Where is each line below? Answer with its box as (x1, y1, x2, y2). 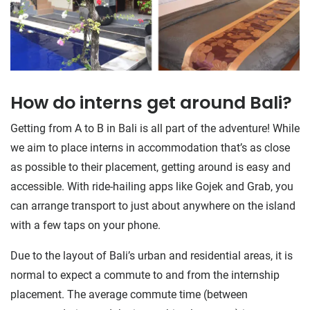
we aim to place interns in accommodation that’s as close (10, 140, 290, 154)
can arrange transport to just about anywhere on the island (10, 199, 295, 212)
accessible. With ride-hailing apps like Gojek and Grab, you (10, 179, 293, 193)
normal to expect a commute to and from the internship (10, 268, 280, 282)
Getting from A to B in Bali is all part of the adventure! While (10, 121, 300, 135)
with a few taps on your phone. (10, 218, 161, 232)
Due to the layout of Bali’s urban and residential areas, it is (10, 248, 293, 262)
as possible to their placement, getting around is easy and (10, 160, 291, 174)
